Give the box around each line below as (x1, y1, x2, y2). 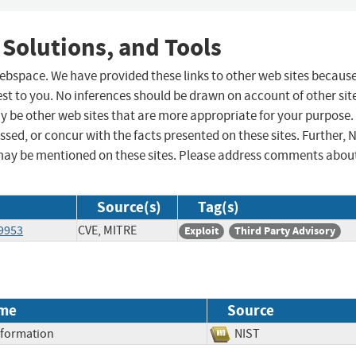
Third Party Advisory (234, 223, 335, 239)
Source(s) (97, 197, 161, 218)
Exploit (184, 223, 219, 239)
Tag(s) (198, 197, 239, 218)
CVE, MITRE (78, 222, 137, 239)
